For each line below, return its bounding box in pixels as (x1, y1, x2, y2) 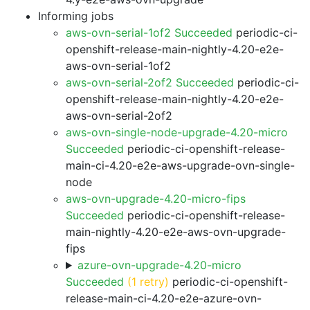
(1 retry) (127, 275, 169, 289)
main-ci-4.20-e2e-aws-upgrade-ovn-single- (66, 158, 295, 172)
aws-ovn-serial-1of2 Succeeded (66, 26, 232, 39)
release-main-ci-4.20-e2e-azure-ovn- (66, 291, 262, 305)
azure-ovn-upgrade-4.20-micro (77, 258, 241, 272)
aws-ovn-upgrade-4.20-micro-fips (66, 192, 246, 206)
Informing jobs (38, 9, 113, 23)
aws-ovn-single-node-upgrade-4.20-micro (66, 125, 288, 139)
